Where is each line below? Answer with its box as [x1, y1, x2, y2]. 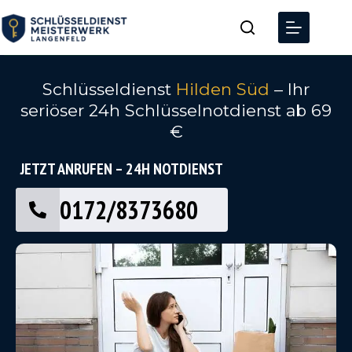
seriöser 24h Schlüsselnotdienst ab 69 [20, 101, 332, 120]
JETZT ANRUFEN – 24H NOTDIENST [20, 159, 223, 179]
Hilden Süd [176, 79, 274, 99]
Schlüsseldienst [42, 79, 176, 99]
